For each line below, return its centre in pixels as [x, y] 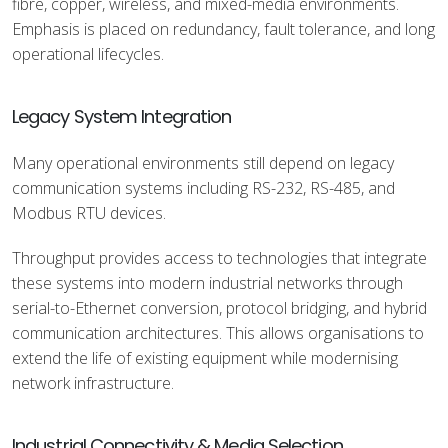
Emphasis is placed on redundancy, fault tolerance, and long [223, 29]
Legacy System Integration [122, 116]
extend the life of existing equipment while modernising [205, 358]
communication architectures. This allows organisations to [218, 333]
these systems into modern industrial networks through [207, 283]
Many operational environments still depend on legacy [203, 163]
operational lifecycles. [88, 54]
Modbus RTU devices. [89, 213]
